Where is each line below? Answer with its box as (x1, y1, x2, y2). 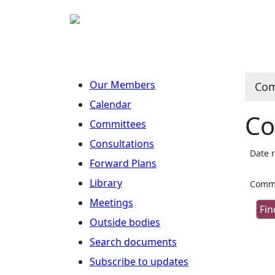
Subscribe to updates (90, 255, 188, 268)
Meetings (90, 196, 133, 209)
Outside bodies (90, 215, 160, 229)
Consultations (90, 137, 154, 150)
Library (90, 176, 122, 190)
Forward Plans (90, 157, 157, 170)
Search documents (90, 235, 177, 249)
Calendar (90, 98, 131, 111)
